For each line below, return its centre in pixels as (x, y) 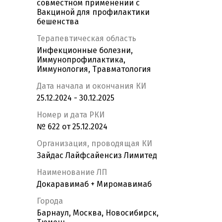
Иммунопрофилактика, (81, 60)
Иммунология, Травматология (94, 69)
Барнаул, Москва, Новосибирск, (98, 213)
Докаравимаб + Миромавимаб (94, 184)
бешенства (58, 22)
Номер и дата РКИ (71, 115)
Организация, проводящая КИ (94, 144)
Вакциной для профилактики (93, 12)
